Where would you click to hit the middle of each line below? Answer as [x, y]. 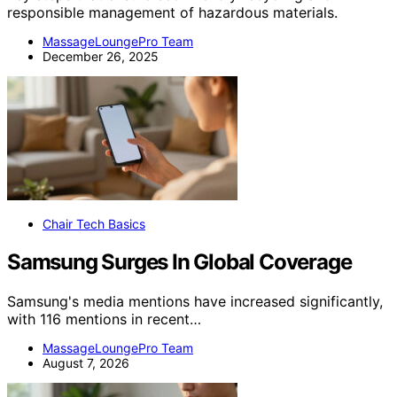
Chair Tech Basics [94, 224]
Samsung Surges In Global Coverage [179, 262]
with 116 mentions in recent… [104, 319]
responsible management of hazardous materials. [172, 13]
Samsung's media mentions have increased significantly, [195, 302]
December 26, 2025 [101, 57]
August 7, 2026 [86, 363]
